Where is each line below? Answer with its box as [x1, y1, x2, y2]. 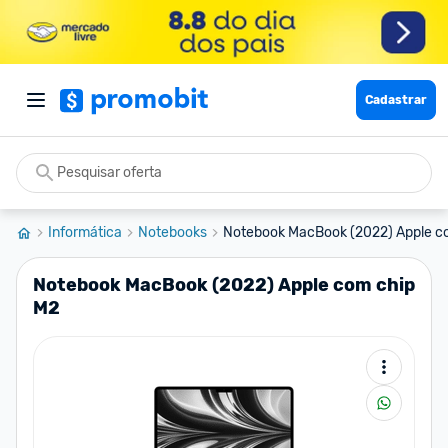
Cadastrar [365, 93, 427, 107]
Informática [48, 224, 122, 241]
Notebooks [138, 224, 207, 241]
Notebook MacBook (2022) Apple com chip [33, 274, 415, 296]
